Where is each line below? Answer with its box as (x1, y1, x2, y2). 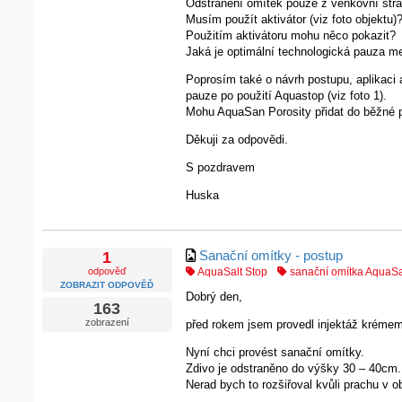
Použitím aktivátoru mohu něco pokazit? (185, 29, 396, 43)
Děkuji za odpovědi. (185, 133, 288, 147)
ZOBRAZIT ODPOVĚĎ (60, 279, 154, 290)
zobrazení (84, 316, 129, 328)
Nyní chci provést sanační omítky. (185, 345, 364, 359)
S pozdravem (185, 161, 255, 175)
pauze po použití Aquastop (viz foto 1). (185, 89, 387, 103)
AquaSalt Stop (195, 266, 267, 279)
